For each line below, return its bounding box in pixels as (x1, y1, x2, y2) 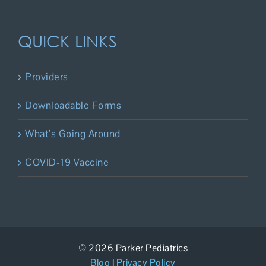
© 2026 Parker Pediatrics (78, 241, 188, 254)
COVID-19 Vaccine (25, 155, 109, 169)
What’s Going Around (25, 126, 121, 140)
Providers (25, 69, 68, 83)
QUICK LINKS (18, 30, 117, 50)
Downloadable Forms (25, 98, 121, 112)
